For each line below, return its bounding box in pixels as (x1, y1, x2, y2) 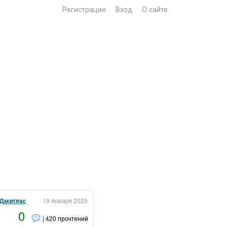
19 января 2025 (43, 196, 88, 205)
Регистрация (62, 4, 106, 14)
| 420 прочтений (43, 214, 88, 222)
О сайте (142, 4, 168, 14)
